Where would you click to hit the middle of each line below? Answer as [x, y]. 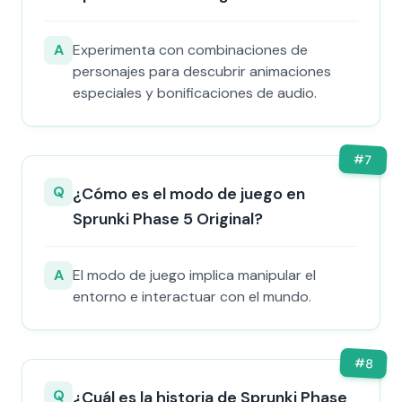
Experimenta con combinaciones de [190, 50]
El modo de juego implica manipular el [194, 275]
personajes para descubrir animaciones [202, 71]
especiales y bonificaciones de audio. [195, 93]
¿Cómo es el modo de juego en [189, 194]
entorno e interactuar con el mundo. [192, 297]
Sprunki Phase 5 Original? [168, 219]
